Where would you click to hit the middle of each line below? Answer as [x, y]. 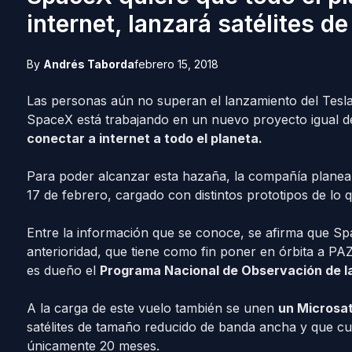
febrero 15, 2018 [176, 64]
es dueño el [63, 270]
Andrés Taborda [88, 64]
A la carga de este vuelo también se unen [152, 308]
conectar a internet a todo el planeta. [144, 138]
